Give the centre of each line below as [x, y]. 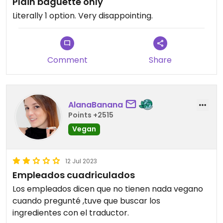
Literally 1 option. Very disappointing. [83, 16]
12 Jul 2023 [81, 161]
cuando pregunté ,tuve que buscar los [86, 201]
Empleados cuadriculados [74, 175]
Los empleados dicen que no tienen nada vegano [108, 189]
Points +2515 [91, 115]
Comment [67, 60]
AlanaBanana [96, 105]
